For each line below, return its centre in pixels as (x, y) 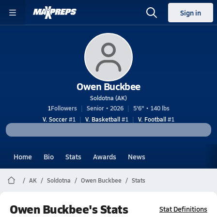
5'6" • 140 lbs (151, 108)
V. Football (152, 119)
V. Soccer (55, 119)
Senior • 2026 (105, 108)
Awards (105, 156)
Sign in (191, 13)
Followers (64, 108)
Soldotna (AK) (108, 98)
